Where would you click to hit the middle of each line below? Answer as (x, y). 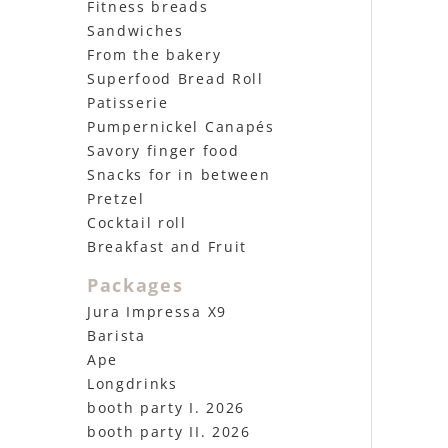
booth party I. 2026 (166, 407)
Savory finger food (163, 150)
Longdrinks (132, 383)
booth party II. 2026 (169, 431)
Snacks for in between (179, 174)
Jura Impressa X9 (157, 311)
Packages (135, 285)
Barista (116, 335)
